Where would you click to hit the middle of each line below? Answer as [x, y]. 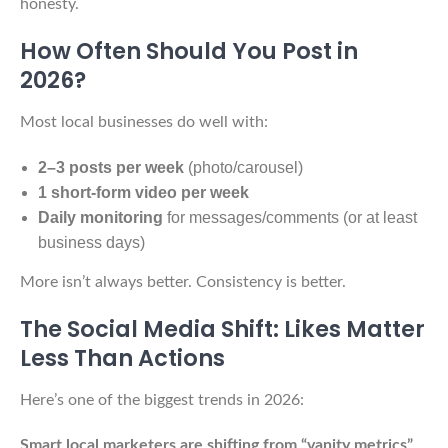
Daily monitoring [100, 217]
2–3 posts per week [111, 167]
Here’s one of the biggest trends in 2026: [162, 399]
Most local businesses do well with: [144, 121]
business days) [91, 242]
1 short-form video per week [143, 192]
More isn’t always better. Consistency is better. [183, 281]
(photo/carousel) [243, 167]
